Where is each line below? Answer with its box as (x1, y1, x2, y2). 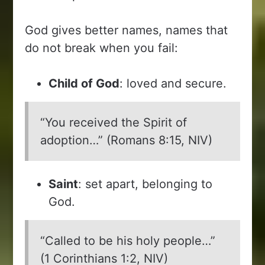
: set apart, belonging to (78, 176, 213, 191)
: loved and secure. (119, 76, 227, 91)
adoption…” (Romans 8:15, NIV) (40, 132, 213, 147)
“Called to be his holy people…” (40, 233, 216, 248)
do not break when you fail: (25, 40, 179, 55)
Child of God (49, 76, 120, 91)
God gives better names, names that (25, 22, 228, 37)
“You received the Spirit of (40, 115, 188, 130)
